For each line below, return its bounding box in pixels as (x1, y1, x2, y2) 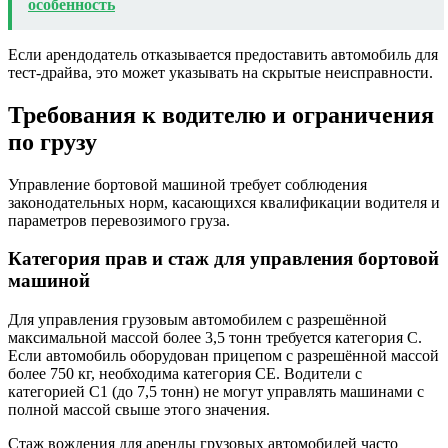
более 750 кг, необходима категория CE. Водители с (8, 364, 362, 382)
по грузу (8, 128, 97, 155)
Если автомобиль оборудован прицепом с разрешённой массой (8, 346, 439, 364)
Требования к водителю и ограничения (8, 101, 434, 128)
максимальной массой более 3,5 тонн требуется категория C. (8, 328, 422, 346)
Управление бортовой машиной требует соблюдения (8, 175, 367, 193)
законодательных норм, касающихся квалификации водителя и (8, 193, 440, 211)
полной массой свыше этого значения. (8, 400, 270, 418)
